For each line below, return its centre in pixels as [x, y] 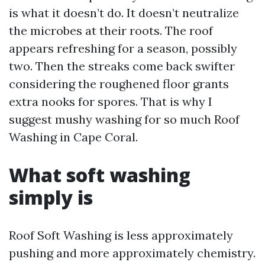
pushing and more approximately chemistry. [132, 253]
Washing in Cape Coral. [73, 137]
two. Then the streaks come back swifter [122, 66]
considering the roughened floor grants [119, 84]
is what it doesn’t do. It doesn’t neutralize [124, 13]
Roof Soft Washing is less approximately [121, 235]
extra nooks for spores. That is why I [111, 101]
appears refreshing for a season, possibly [123, 48]
